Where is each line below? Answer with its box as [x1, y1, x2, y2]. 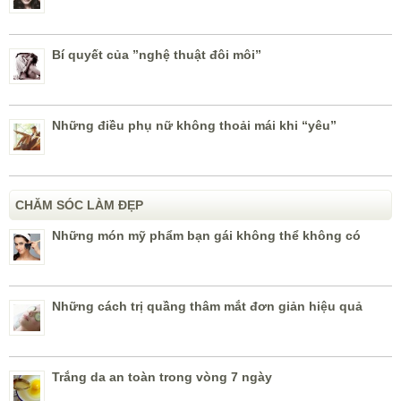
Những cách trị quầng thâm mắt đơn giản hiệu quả [52, 299, 363, 314]
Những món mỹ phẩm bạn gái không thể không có [52, 228, 361, 243]
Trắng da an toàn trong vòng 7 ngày [52, 370, 272, 385]
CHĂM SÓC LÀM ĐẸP [15, 198, 143, 213]
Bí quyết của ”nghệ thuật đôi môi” [52, 47, 261, 63]
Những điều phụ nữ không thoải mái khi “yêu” [52, 118, 337, 133]
